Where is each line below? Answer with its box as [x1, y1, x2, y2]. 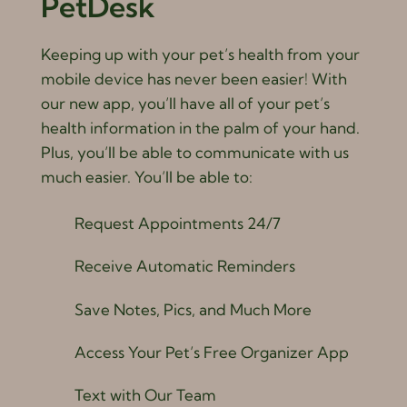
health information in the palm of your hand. [40, 118, 360, 138]
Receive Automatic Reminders [74, 256, 295, 276]
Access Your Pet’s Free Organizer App [74, 342, 349, 362]
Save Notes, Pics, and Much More [74, 299, 312, 319]
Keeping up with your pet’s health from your [40, 45, 360, 65]
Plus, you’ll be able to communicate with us [40, 143, 349, 163]
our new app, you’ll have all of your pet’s [40, 94, 330, 114]
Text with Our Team [74, 385, 216, 405]
